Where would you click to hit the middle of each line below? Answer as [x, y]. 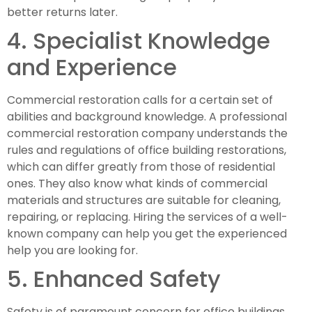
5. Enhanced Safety [114, 279]
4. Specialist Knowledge [139, 41]
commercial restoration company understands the [147, 133]
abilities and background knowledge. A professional [147, 117]
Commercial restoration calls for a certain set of [140, 100]
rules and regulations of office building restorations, [147, 150]
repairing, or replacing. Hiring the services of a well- [147, 217]
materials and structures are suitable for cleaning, [144, 200]
